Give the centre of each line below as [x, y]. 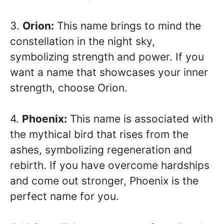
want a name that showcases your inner [109, 72]
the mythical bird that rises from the [99, 134]
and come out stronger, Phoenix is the [104, 181]
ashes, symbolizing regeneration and [101, 150]
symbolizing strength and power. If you [107, 56]
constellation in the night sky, [82, 41]
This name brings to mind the [127, 25]
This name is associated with [140, 119]
